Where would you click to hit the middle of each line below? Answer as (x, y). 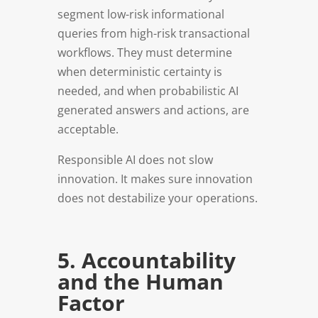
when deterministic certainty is (139, 71)
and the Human (140, 281)
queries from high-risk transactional (153, 33)
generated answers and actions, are (153, 110)
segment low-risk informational (141, 14)
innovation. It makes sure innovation (155, 179)
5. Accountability (146, 260)
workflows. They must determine (144, 52)
